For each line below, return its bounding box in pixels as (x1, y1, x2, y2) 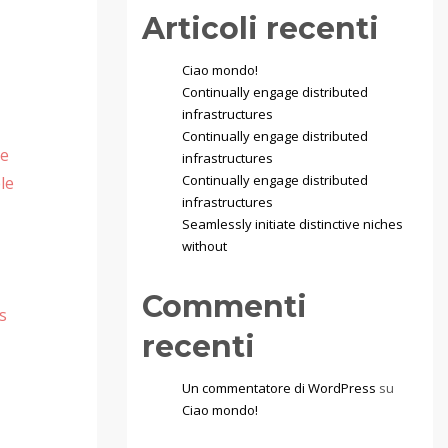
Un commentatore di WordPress (182, 379, 376, 397)
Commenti (142, 288, 307, 325)
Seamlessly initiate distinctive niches (182, 215, 403, 233)
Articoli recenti (142, 10, 379, 47)
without (182, 237, 227, 255)
